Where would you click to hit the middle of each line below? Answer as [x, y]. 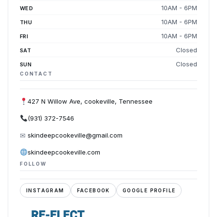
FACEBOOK [93, 190]
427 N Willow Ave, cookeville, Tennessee [90, 101]
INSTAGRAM [45, 190]
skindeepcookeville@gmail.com [75, 135]
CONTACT [36, 73]
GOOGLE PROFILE [149, 190]
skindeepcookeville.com [64, 152]
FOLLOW [33, 163]
